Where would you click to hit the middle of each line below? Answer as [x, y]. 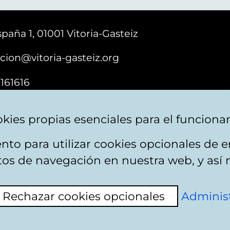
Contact [135, 155]
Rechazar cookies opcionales [83, 196]
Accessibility [85, 155]
